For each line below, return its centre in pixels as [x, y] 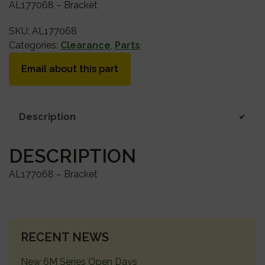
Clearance [85, 45]
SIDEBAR [49, 251]
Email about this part [70, 69]
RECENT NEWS [65, 237]
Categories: [35, 45]
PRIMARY [50, 228]
